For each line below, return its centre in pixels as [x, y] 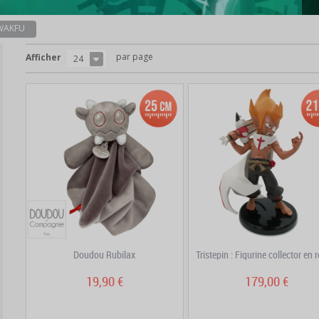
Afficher [44, 57]
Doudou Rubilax [105, 254]
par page [135, 56]
